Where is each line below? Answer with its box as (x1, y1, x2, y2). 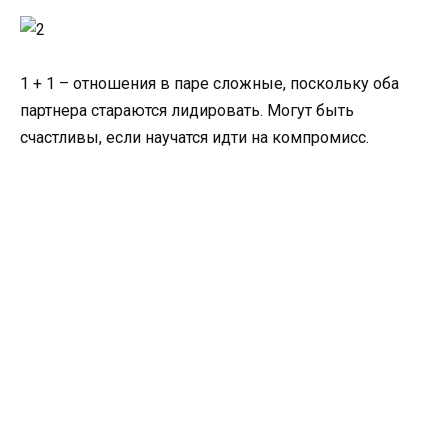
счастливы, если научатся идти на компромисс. (20, 127, 369, 147)
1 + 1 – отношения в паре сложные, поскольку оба (20, 73, 399, 93)
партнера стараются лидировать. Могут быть (20, 100, 354, 120)
